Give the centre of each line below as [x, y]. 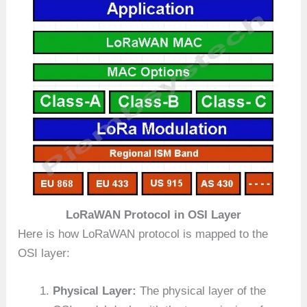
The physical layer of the [201, 291]
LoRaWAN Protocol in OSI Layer [153, 214]
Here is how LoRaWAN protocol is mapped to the [143, 234]
